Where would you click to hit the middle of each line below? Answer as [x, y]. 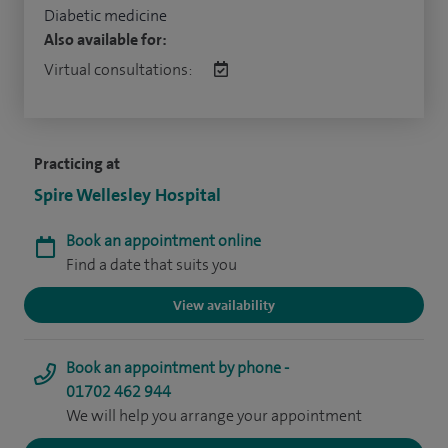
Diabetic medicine [105, 15]
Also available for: [105, 39]
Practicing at [77, 163]
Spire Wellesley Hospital [127, 195]
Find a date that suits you [151, 264]
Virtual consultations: [119, 69]
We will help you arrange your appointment [214, 415]
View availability [224, 305]
